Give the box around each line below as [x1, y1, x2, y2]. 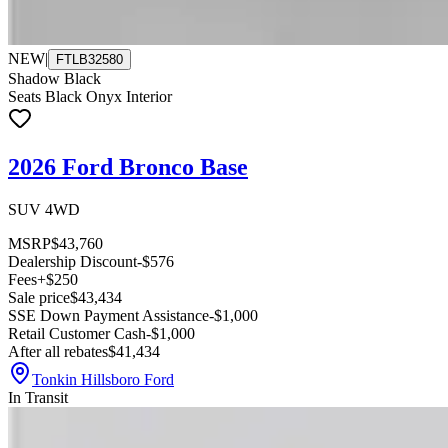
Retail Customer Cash [8, 324, 146, 342]
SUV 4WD [8, 200, 80, 218]
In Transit [8, 388, 68, 406]
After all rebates [8, 342, 108, 360]
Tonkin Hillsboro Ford [32, 370, 174, 388]
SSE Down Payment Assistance [8, 306, 209, 324]
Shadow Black [8, 70, 101, 87]
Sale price [8, 288, 70, 306]
